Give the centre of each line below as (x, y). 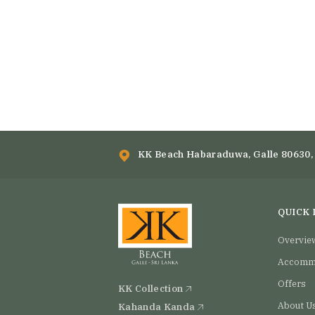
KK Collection (152, 288)
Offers (291, 283)
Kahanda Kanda (158, 306)
